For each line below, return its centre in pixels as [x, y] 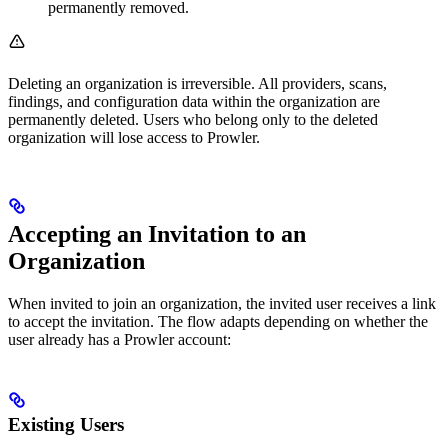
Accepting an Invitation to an [157, 234]
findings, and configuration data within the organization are [194, 102]
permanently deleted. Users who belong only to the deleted [193, 120]
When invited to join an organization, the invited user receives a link [222, 304]
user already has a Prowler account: [119, 340]
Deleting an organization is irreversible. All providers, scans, [197, 84]
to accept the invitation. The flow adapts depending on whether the [218, 322]
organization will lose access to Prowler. [134, 138]
